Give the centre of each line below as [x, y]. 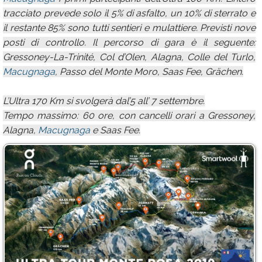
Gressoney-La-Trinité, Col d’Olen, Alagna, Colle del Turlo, [129, 57]
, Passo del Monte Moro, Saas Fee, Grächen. [149, 72]
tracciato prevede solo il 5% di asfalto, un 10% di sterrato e [129, 13]
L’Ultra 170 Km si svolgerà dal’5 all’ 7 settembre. [104, 101]
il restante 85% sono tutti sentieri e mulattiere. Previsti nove [129, 28]
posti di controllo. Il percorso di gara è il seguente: [129, 42]
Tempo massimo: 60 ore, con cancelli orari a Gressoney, [129, 116]
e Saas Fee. [115, 130]
